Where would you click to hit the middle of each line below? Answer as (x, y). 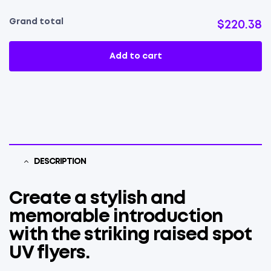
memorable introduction (116, 217)
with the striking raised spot (130, 235)
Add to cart (135, 56)
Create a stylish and (97, 199)
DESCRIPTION (60, 162)
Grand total (36, 22)
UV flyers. (49, 253)
